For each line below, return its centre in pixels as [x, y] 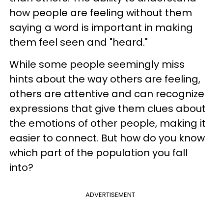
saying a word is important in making [101, 27]
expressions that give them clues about [108, 109]
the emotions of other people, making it [108, 123]
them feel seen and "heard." [79, 42]
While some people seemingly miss [97, 64]
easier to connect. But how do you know [107, 138]
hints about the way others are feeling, [105, 79]
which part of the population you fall [98, 153]
